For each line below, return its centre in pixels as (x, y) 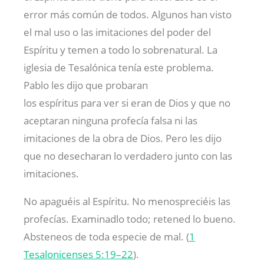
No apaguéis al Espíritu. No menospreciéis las (127, 202)
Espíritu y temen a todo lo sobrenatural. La (121, 50)
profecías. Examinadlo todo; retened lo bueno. (130, 219)
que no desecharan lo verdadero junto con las (128, 156)
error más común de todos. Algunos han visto (128, 15)
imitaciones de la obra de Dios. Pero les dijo (123, 138)
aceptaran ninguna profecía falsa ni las (110, 121)
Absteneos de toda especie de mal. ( (106, 237)
